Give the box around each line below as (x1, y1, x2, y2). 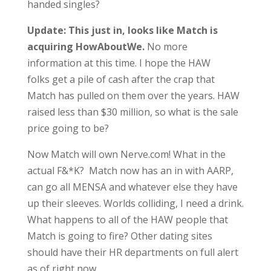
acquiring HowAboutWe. (27, 40, 145, 53)
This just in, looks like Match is (68, 24, 218, 37)
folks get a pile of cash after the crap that (27, 73, 215, 86)
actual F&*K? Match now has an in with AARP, (27, 164, 233, 177)
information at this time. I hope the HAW (27, 56, 211, 70)
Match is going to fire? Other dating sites (27, 229, 212, 243)
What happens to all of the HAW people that (27, 213, 228, 226)
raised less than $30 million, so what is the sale (27, 105, 238, 119)
